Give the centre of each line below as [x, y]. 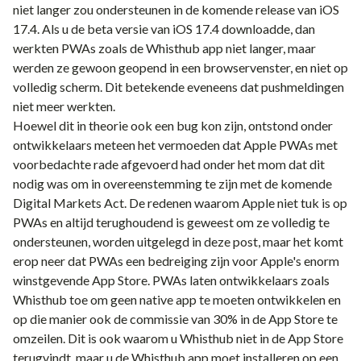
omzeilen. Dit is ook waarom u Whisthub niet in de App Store [178, 338]
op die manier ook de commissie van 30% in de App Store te [175, 319]
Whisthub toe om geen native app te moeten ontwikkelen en [177, 299]
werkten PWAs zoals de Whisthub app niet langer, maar [164, 48]
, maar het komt [301, 241]
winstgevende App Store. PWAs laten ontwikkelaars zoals [171, 280]
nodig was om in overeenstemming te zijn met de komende [172, 183]
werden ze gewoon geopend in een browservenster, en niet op [180, 67]
